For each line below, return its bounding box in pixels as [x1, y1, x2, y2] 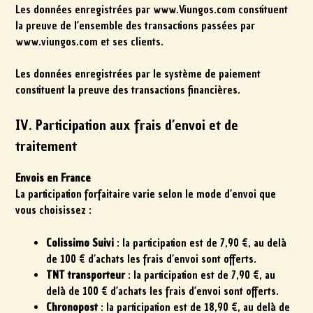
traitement [15, 136, 78, 156]
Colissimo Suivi [46, 235, 115, 250]
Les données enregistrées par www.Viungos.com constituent [15, 2, 289, 17]
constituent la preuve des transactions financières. [15, 82, 241, 97]
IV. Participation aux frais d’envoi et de [15, 115, 239, 136]
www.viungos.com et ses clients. [15, 34, 164, 49]
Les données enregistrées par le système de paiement [15, 66, 261, 81]
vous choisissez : [15, 203, 92, 218]
